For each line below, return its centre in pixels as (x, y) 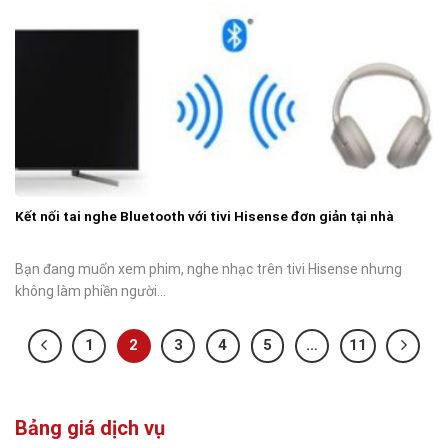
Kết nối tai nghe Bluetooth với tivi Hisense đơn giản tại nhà (204, 216)
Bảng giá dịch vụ (90, 428)
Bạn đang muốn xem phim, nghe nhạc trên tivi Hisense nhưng (208, 269)
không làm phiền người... (90, 291)
